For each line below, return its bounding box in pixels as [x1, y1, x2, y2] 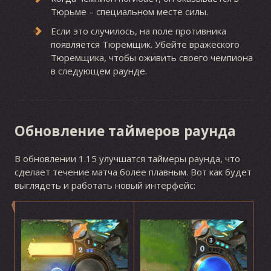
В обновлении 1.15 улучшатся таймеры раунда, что [14, 152, 240, 165]
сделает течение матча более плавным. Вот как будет [14, 166, 252, 178]
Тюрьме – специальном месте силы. [50, 5, 208, 18]
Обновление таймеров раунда [14, 121, 236, 140]
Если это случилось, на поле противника [50, 24, 226, 37]
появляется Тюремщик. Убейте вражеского [50, 38, 240, 50]
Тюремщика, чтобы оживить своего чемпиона [50, 51, 253, 64]
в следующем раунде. [50, 64, 147, 77]
